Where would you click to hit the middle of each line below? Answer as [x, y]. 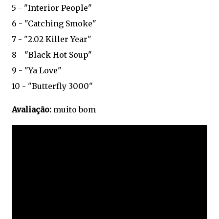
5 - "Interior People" [52, 8]
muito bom [74, 109]
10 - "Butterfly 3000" [52, 86]
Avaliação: [32, 109]
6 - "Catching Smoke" [54, 23]
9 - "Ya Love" [37, 70]
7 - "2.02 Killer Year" [52, 39]
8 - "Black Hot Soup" [52, 55]
